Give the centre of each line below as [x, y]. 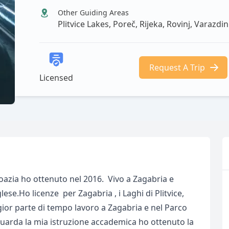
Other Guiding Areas [94, 13]
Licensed [56, 78]
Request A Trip [177, 67]
